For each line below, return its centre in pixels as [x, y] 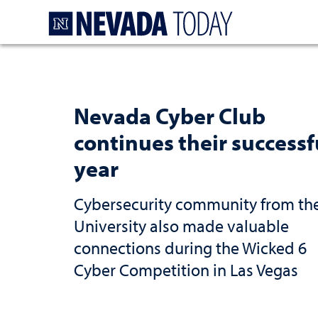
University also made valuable [181, 225]
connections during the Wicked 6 [190, 247]
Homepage [267, 15]
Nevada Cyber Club [170, 115]
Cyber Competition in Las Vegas [186, 269]
